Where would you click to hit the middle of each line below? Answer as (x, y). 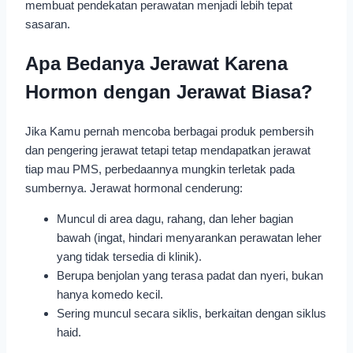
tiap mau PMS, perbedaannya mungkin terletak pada (160, 169)
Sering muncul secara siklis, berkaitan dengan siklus (191, 313)
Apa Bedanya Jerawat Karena (156, 63)
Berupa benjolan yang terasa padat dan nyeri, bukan (190, 275)
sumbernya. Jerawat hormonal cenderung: (134, 188)
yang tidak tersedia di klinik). (129, 256)
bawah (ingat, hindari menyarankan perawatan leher (189, 237)
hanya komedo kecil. (110, 294)
